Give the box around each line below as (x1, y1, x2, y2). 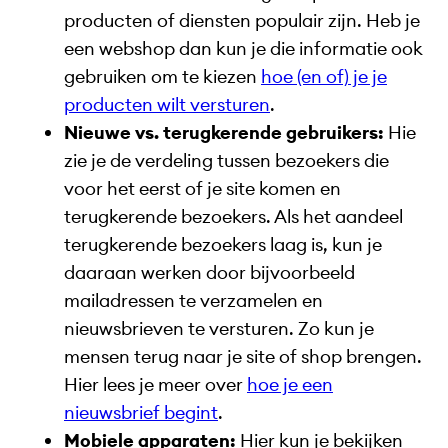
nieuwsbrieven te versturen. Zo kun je (64, 316, 374, 340)
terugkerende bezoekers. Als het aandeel (64, 204, 403, 228)
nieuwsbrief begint (64, 400, 218, 424)
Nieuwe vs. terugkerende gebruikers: (64, 120, 384, 144)
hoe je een (247, 372, 333, 396)
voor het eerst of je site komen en (64, 176, 341, 200)
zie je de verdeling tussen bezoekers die (64, 148, 389, 172)
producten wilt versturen (64, 92, 270, 116)
